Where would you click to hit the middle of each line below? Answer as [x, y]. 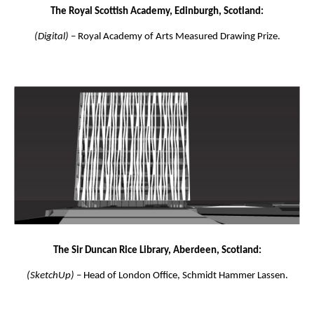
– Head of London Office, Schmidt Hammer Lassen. [181, 275]
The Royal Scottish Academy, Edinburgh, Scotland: [157, 11]
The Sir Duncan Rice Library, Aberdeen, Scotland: [157, 250]
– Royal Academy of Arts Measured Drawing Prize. [174, 36]
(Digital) [51, 36]
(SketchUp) [50, 275]
